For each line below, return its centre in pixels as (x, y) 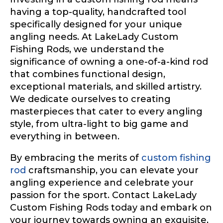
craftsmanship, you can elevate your (112, 170)
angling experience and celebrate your (102, 182)
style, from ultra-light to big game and (99, 124)
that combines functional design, (88, 74)
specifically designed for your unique (96, 24)
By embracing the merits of (76, 158)
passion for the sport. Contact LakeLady (103, 195)
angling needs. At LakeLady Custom (94, 37)
